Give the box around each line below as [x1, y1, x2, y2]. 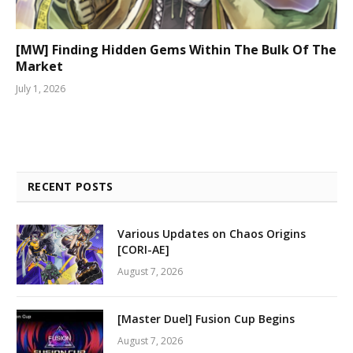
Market [16, 57, 63, 75]
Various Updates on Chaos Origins [117, 225, 306, 241]
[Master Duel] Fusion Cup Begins [117, 310, 295, 326]
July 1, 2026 [16, 81, 65, 95]
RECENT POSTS [28, 178, 113, 194]
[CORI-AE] [117, 241, 169, 257]
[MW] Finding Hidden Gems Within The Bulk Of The [16, 40, 336, 58]
